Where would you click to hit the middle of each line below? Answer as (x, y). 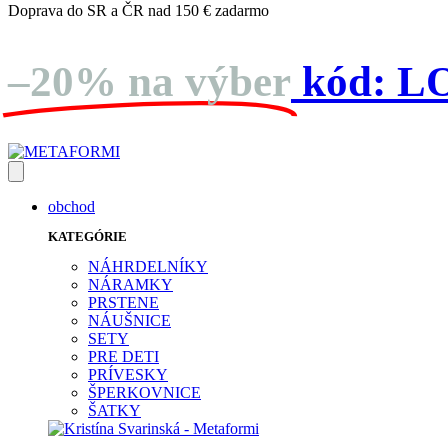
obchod (71, 206)
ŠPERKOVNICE (144, 392)
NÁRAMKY (130, 284)
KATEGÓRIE (87, 236)
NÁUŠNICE (129, 320)
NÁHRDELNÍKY (148, 266)
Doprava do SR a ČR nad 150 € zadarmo (138, 11)
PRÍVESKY (128, 374)
